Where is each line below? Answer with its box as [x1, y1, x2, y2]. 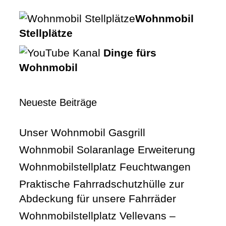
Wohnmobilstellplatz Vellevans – [19, 209, 176, 221]
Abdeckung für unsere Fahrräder [19, 192, 176, 204]
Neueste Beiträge [19, 96, 97, 108]
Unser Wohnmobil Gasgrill [19, 126, 145, 138]
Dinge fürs [103, 46, 156, 59]
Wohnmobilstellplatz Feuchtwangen [19, 160, 191, 173]
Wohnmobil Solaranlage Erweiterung [19, 143, 195, 155]
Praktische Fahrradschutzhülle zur [19, 178, 184, 190]
